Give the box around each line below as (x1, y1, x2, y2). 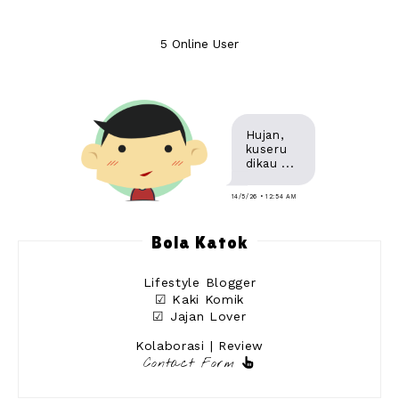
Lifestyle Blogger (142, 275, 256, 290)
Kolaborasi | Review (134, 338, 265, 354)
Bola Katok (151, 232, 248, 253)
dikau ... (245, 157, 295, 171)
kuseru (245, 142, 288, 157)
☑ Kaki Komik (154, 292, 245, 307)
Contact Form (142, 355, 236, 373)
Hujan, (245, 128, 284, 142)
